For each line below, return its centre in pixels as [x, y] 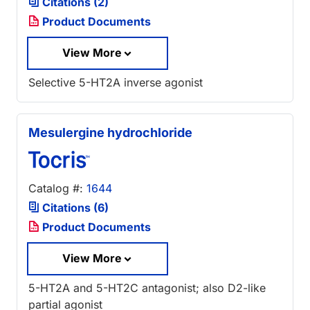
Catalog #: [57, 189]
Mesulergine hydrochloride [110, 133]
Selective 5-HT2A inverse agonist [116, 83]
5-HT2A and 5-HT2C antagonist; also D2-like [147, 288]
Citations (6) [74, 208]
